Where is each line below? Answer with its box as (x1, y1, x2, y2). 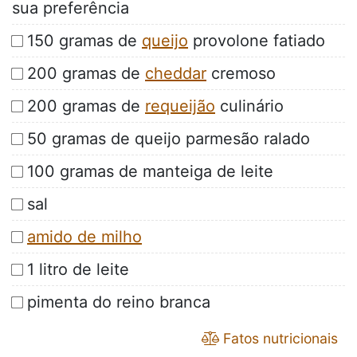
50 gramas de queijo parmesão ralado (27, 129, 310, 149)
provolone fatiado (188, 31, 325, 51)
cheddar (145, 64, 206, 84)
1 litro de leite (27, 260, 129, 280)
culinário (215, 96, 284, 116)
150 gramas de (27, 31, 142, 51)
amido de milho (27, 227, 142, 247)
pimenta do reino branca (27, 292, 210, 312)
